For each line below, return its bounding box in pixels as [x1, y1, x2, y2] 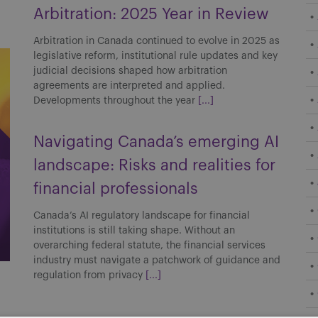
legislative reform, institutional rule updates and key [33, 51, 278, 61]
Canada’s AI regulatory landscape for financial [33, 211, 251, 221]
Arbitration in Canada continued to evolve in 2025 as [33, 36, 280, 46]
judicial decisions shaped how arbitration [33, 66, 228, 76]
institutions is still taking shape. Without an [33, 226, 236, 236]
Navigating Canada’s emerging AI [33, 134, 280, 150]
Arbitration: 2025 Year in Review [33, 6, 269, 22]
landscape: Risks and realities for [33, 158, 276, 173]
